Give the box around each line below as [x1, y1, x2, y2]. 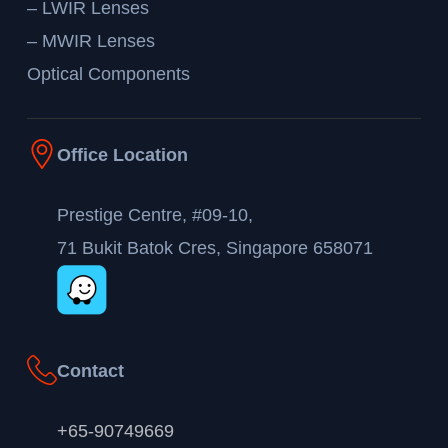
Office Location [57, 145, 189, 166]
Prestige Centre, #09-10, [57, 205, 254, 226]
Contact [57, 361, 125, 382]
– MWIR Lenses [27, 30, 156, 51]
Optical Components [27, 63, 191, 84]
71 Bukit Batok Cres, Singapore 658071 [57, 238, 374, 259]
